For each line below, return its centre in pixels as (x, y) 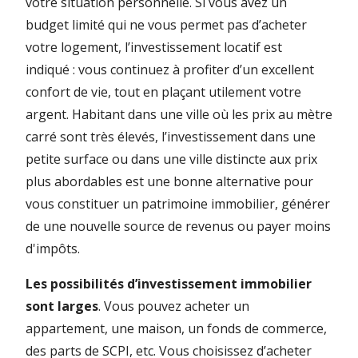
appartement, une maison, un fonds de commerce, (176, 328)
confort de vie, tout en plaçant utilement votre (163, 92)
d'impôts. (53, 249)
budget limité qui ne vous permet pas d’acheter (166, 25)
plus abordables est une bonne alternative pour (169, 181)
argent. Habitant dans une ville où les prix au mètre (179, 114)
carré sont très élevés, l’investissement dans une (171, 137)
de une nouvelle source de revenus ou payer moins (178, 226)
